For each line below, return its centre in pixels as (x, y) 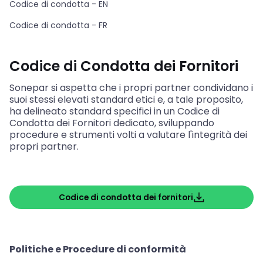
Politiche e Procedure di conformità (98, 249)
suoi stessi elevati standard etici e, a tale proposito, (126, 100)
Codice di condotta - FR (58, 26)
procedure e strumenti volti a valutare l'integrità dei (128, 135)
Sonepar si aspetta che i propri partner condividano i (131, 88)
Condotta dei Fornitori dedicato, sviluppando (112, 123)
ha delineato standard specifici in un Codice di (114, 112)
